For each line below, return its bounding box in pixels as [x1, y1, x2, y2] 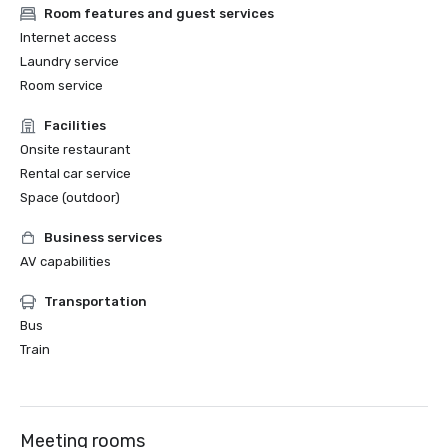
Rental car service [20, 166, 131, 181]
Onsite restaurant [20, 142, 130, 157]
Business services [44, 230, 162, 245]
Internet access [20, 30, 117, 45]
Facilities [44, 118, 106, 133]
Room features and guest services [44, 6, 274, 21]
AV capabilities [20, 254, 111, 269]
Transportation [44, 294, 147, 309]
